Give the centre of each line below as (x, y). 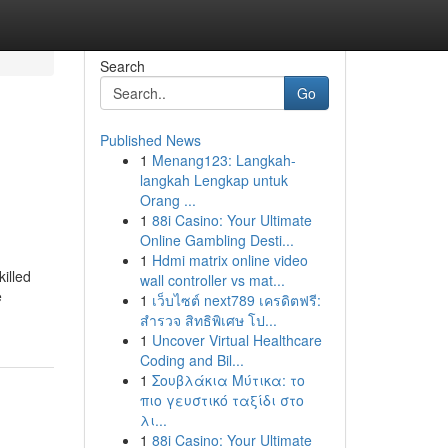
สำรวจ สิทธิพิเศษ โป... (208, 320)
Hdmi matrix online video (229, 260)
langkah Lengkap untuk (213, 180)
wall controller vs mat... (212, 280)
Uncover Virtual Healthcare (236, 340)
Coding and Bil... (191, 360)
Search (122, 66)
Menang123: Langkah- (223, 160)
